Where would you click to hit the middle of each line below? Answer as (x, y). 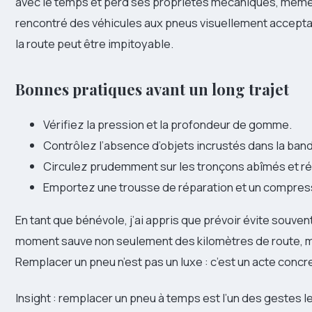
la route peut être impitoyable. (94, 43)
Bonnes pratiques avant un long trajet (152, 89)
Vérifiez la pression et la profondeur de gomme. (167, 125)
